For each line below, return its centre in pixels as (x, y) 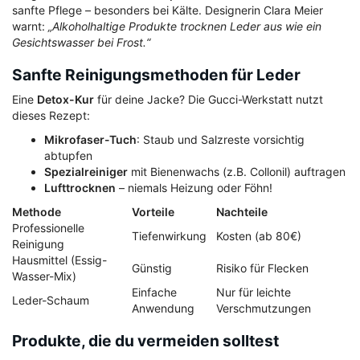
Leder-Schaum (51, 301)
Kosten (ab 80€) (259, 236)
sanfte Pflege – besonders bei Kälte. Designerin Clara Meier (168, 10)
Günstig (152, 268)
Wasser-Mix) (44, 276)
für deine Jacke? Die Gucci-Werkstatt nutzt (209, 100)
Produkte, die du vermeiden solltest (145, 341)
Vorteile (153, 212)
